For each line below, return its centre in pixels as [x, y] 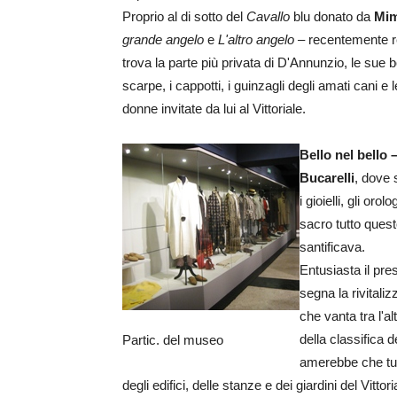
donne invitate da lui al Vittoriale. [216, 109]
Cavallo [268, 16]
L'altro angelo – [263, 39]
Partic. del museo [173, 340]
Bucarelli [327, 178]
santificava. [332, 247]
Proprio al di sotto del [184, 16]
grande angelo [165, 39]
